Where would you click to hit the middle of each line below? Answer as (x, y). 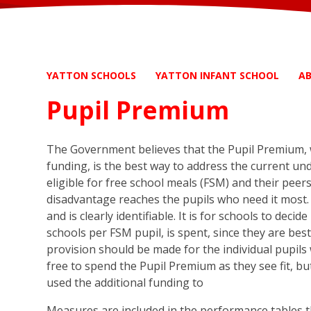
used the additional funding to (125, 282)
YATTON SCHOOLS (92, 75)
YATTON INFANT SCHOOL (218, 75)
